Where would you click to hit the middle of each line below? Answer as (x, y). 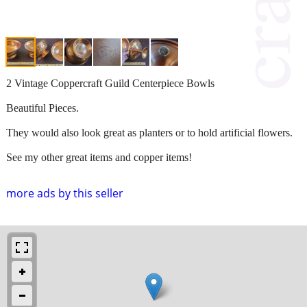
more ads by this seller (65, 193)
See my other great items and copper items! (99, 157)
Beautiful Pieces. (42, 108)
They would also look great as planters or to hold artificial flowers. (149, 132)
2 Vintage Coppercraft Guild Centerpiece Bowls (110, 83)
